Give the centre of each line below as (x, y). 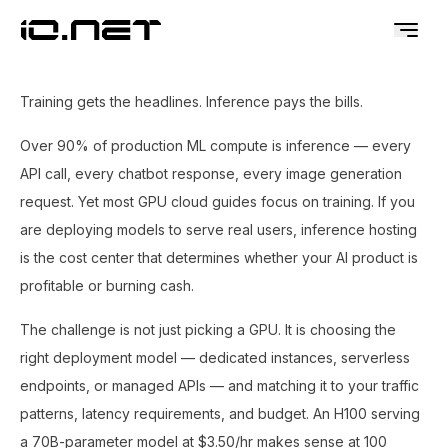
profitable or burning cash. (107, 285)
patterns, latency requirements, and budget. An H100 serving (220, 413)
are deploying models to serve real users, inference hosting (218, 229)
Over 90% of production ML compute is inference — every (215, 145)
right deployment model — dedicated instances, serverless (215, 357)
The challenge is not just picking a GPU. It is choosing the (208, 329)
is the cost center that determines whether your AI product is (219, 257)
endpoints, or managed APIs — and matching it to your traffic (219, 385)
